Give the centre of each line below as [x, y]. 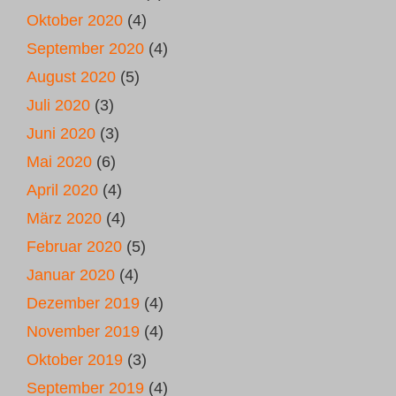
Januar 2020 [71, 275]
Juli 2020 [58, 105]
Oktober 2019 [75, 360]
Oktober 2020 [75, 20]
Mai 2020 [59, 162]
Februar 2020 [74, 247]
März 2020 [64, 218]
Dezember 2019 [83, 303]
